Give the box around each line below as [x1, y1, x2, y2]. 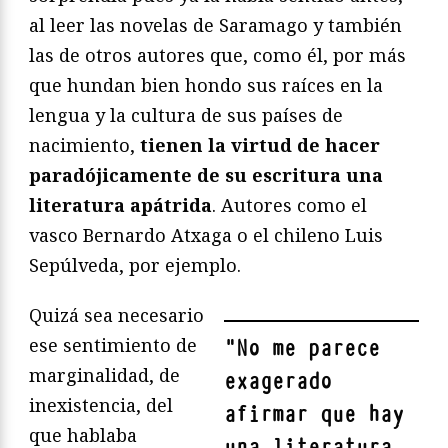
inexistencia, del [29, 393, 173, 418]
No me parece [236, 334, 380, 364]
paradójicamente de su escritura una [29, 163, 383, 188]
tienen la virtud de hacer [140, 133, 380, 158]
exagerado [224, 367, 332, 397]
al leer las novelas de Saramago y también [29, 13, 402, 38]
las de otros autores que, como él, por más [29, 43, 406, 68]
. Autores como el [212, 193, 367, 218]
